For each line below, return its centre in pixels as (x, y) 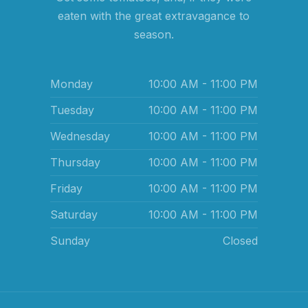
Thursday (76, 162)
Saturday (74, 214)
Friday (67, 188)
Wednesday (80, 136)
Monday (72, 84)
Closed (240, 241)
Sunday (70, 241)
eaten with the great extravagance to (154, 16)
